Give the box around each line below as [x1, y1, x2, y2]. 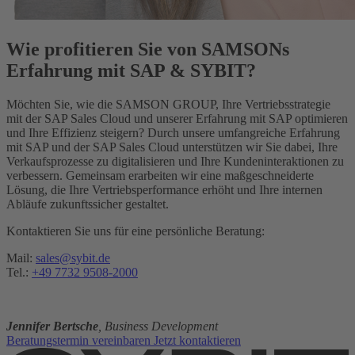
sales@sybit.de [36, 251, 110, 265]
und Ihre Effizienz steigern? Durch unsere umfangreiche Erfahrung [6, 126, 340, 140]
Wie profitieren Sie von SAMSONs [6, 39, 289, 60]
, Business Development [98, 319, 218, 334]
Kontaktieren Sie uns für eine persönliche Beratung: [6, 224, 265, 239]
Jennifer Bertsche [6, 319, 98, 334]
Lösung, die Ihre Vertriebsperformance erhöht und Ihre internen [6, 183, 323, 197]
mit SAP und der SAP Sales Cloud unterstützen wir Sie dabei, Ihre [6, 140, 338, 155]
